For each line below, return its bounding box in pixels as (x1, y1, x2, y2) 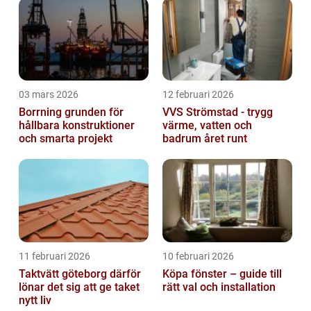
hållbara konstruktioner (19, 119, 135, 133)
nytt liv (19, 294, 51, 308)
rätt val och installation (162, 280, 276, 294)
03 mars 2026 (19, 89, 78, 101)
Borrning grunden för (19, 106, 65, 119)
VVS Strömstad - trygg (162, 106, 273, 119)
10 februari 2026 (162, 251, 234, 262)
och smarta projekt (19, 132, 112, 146)
